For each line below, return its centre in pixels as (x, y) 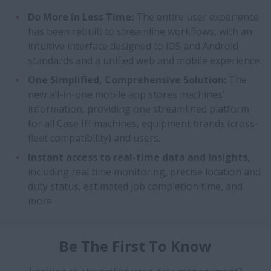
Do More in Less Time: (81, 17)
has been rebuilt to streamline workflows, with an (140, 31)
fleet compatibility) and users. (94, 138)
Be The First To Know (135, 246)
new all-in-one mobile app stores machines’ (126, 94)
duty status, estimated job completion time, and (135, 186)
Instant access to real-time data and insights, (139, 157)
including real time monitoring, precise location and (144, 171)
